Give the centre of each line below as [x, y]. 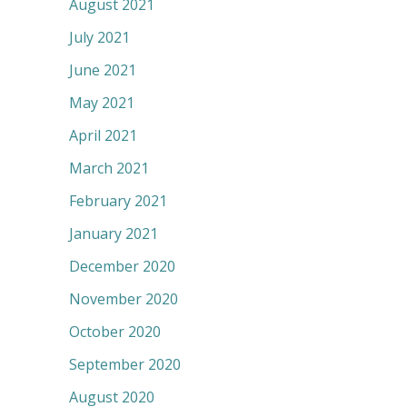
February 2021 [118, 201]
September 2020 [125, 365]
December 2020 [122, 267]
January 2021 [114, 234]
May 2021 [102, 103]
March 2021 [109, 169]
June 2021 [103, 70]
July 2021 [99, 38]
